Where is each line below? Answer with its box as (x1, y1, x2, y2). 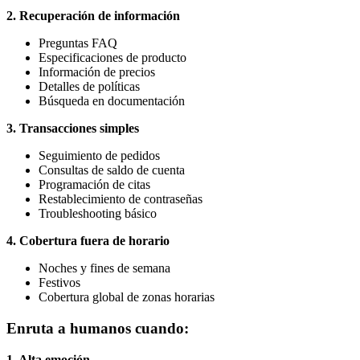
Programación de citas (39, 178, 150, 192)
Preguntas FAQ (39, 36, 117, 51)
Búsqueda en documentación (39, 94, 185, 108)
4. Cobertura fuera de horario (6, 234, 170, 248)
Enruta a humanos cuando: (6, 320, 189, 337)
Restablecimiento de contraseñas (39, 192, 202, 207)
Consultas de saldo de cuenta (39, 163, 185, 178)
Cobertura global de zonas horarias (39, 290, 215, 305)
